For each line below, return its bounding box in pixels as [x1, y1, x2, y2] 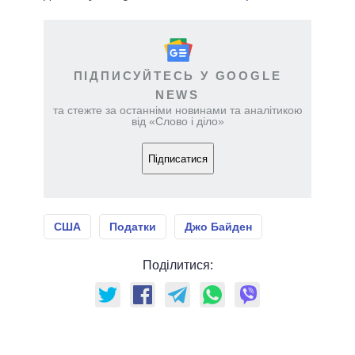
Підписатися [147, 152, 208, 165]
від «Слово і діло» [131, 115, 224, 128]
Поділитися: [142, 258, 213, 273]
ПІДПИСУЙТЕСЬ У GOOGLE [73, 69, 282, 83]
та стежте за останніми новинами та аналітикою [52, 104, 303, 117]
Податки [109, 220, 156, 234]
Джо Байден [185, 220, 252, 234]
